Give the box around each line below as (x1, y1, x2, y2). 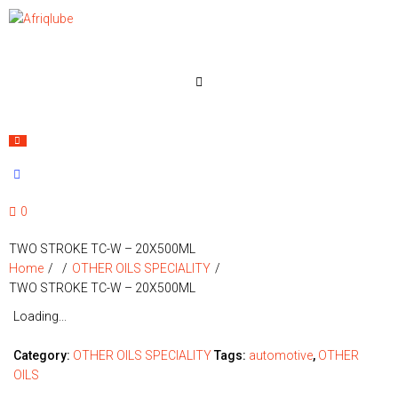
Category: (13, 348, 73, 362)
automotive (249, 348, 313, 362)
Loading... (13, 309, 67, 323)
